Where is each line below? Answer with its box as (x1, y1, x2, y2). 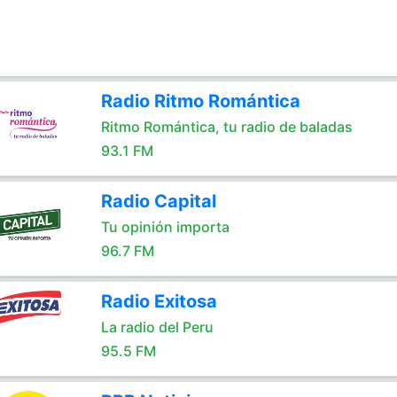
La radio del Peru (100, 318, 214, 336)
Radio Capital (100, 191, 216, 212)
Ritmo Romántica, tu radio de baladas (100, 118, 353, 136)
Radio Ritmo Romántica (100, 90, 300, 112)
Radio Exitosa (100, 291, 217, 312)
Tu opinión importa (100, 218, 230, 236)
